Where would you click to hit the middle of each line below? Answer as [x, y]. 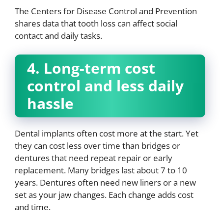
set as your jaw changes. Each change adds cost [104, 194]
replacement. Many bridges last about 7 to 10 [101, 170]
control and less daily [105, 85]
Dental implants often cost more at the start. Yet [107, 133]
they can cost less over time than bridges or [97, 145]
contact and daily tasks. [58, 36]
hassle [50, 103]
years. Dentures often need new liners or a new [105, 182]
